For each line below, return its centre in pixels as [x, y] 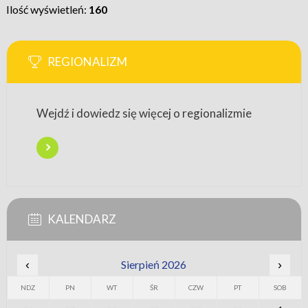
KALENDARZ [81, 219]
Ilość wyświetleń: [47, 10]
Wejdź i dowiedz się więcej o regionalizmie [144, 113]
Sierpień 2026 [153, 265]
